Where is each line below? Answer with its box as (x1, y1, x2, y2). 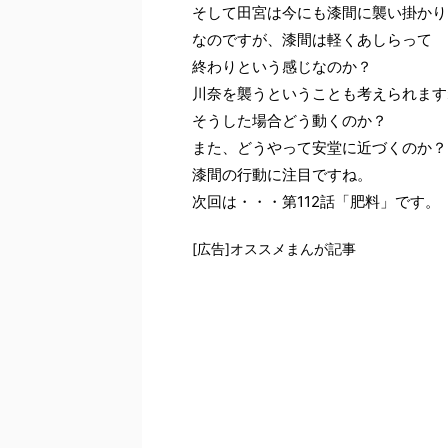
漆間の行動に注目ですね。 (192, 165, 372, 184)
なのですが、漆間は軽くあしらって (192, 30, 432, 49)
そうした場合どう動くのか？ (192, 111, 387, 130)
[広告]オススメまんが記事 (192, 240, 356, 257)
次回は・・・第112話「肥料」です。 (192, 192, 440, 211)
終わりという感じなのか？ (192, 57, 372, 76)
